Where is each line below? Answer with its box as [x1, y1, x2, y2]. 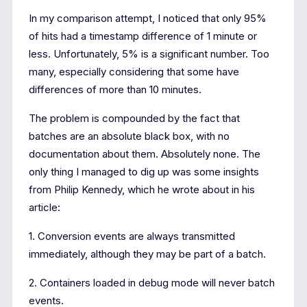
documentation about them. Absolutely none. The [28, 147, 260, 160]
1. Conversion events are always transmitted [28, 229, 235, 243]
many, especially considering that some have [28, 64, 239, 78]
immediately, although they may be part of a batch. [28, 247, 266, 260]
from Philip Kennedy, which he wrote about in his [28, 182, 255, 196]
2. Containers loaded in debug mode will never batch [28, 275, 275, 289]
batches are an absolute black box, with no [28, 129, 230, 143]
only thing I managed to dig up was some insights [28, 164, 259, 178]
